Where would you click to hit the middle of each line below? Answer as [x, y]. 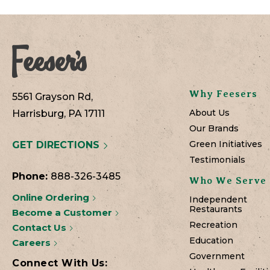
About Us [209, 113]
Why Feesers [223, 94]
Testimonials [217, 160]
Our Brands [214, 129]
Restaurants [216, 209]
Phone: [31, 177]
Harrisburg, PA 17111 [58, 114]
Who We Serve [228, 181]
